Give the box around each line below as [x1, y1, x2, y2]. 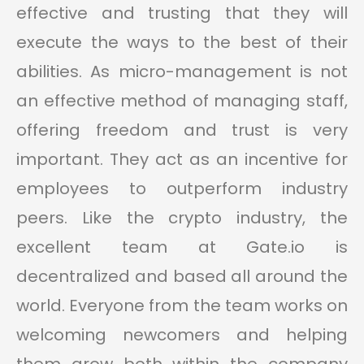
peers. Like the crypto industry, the [16, 206, 348, 230]
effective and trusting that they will [16, 2, 348, 25]
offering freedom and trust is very [16, 119, 348, 142]
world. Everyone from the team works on [16, 294, 348, 318]
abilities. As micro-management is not [16, 60, 348, 84]
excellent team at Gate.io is [16, 236, 348, 259]
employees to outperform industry [16, 177, 348, 201]
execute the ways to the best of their [16, 31, 348, 54]
